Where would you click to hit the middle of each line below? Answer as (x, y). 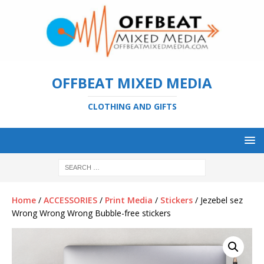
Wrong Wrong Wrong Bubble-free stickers (91, 213)
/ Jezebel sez (218, 200)
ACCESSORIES (70, 200)
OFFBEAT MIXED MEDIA (132, 82)
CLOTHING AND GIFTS (132, 106)
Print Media (129, 200)
